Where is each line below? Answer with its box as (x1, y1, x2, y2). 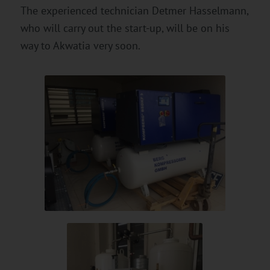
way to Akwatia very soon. (20, 38, 140, 52)
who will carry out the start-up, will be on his (20, 20, 230, 35)
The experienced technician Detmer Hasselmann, (20, 3, 248, 17)
